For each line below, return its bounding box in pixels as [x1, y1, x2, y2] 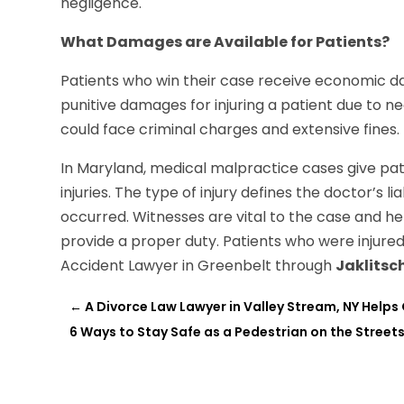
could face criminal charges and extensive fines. [60, 119, 400, 141]
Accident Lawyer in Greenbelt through [60, 255, 336, 277]
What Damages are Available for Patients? [60, 32, 390, 53]
